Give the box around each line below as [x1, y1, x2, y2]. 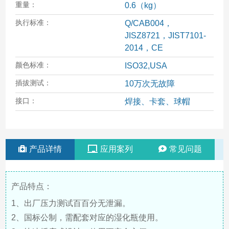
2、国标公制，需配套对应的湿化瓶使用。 [11, 213, 164, 222]
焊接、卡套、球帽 [124, 97, 190, 106]
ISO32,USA [124, 61, 167, 70]
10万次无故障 [124, 79, 175, 88]
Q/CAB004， [124, 18, 172, 28]
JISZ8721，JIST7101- [124, 31, 206, 40]
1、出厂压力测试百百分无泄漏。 [11, 198, 131, 208]
